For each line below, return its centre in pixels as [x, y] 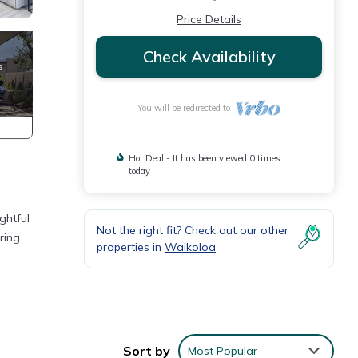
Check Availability [209, 56]
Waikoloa [190, 247]
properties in [131, 247]
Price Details [209, 19]
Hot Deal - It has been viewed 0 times [204, 158]
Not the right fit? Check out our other [193, 230]
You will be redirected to [187, 108]
